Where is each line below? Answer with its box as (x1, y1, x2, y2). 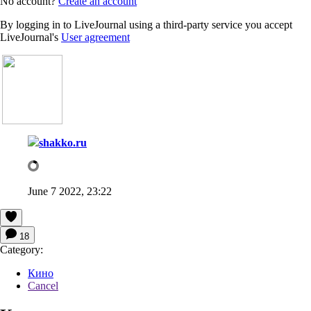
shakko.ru (39, 136, 87, 149)
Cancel (28, 279, 58, 292)
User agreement (61, 31, 130, 43)
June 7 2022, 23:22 (28, 185, 112, 197)
